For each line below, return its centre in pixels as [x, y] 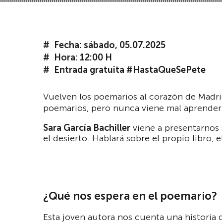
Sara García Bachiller [87, 128]
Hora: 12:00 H [83, 57]
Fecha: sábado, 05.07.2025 [110, 45]
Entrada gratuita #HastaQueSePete [130, 70]
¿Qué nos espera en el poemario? [130, 196]
